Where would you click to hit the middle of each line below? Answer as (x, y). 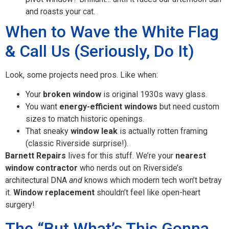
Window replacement (54, 193)
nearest (191, 156)
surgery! (20, 205)
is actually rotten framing (163, 131)
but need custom (188, 107)
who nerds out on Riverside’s (130, 168)
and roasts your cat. (60, 11)
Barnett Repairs (36, 156)
